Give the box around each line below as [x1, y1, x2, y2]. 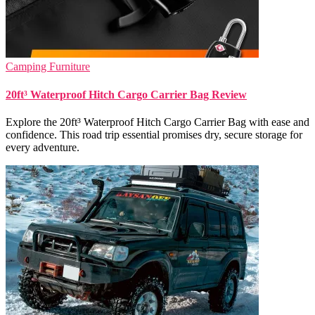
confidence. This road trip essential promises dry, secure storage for [6, 128, 302, 141]
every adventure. [6, 141, 79, 153]
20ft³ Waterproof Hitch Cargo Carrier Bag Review [6, 88, 247, 101]
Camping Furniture [6, 60, 90, 73]
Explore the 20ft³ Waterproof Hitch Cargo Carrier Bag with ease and [6, 115, 309, 128]
